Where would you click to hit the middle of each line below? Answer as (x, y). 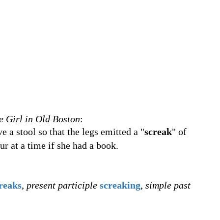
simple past (168, 185)
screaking (120, 185)
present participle (62, 185)
